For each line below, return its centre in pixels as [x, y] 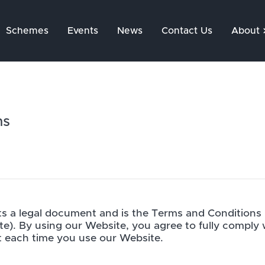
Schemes [27, 31]
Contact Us [187, 31]
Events [83, 31]
